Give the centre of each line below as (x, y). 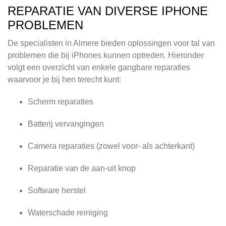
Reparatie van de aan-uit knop (82, 168)
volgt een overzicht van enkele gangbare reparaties (99, 68)
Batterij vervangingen (66, 124)
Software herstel (57, 191)
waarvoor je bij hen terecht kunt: (64, 80)
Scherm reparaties (61, 102)
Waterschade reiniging (68, 213)
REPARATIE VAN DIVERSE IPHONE (108, 11)
